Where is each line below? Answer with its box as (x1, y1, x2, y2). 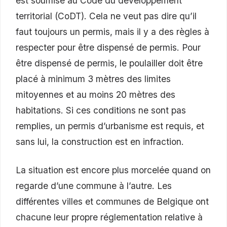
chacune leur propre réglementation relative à (16, 211, 203, 222)
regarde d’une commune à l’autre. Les (16, 180, 172, 191)
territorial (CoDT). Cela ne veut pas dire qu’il (16, 11, 197, 22)
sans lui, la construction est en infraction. (16, 136, 184, 147)
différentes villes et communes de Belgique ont (16, 196, 209, 207)
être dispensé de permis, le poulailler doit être (16, 58, 203, 69)
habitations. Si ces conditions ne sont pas (16, 105, 186, 116)
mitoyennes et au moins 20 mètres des (16, 89, 175, 100)
